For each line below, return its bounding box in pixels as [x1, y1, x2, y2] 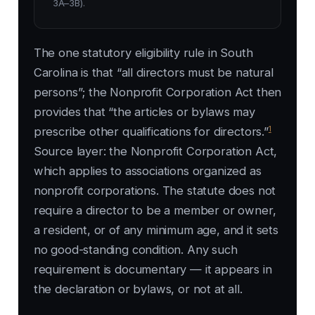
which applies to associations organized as [33, 164, 262, 179]
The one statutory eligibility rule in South [33, 46, 253, 60]
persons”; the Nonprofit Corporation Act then [33, 85, 282, 100]
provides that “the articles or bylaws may [33, 105, 255, 120]
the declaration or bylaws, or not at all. [33, 282, 243, 297]
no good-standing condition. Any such [33, 243, 238, 257]
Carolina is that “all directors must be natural [33, 65, 274, 80]
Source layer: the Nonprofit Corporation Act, [33, 144, 278, 159]
